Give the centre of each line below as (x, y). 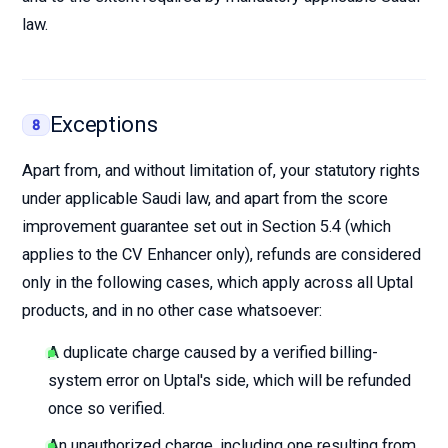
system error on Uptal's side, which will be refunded (229, 380)
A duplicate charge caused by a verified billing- (213, 352)
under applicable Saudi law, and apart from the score (205, 198)
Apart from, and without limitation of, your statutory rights (221, 170)
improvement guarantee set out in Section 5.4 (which (206, 226)
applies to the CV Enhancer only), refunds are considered (221, 254)
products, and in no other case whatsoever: (172, 310)
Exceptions (103, 124)
